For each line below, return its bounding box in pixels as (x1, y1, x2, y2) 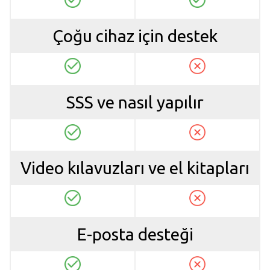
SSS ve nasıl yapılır (66, 92, 204, 111)
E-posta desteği (77, 224, 193, 243)
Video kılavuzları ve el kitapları (20, 159, 250, 178)
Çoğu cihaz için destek (52, 27, 218, 46)
